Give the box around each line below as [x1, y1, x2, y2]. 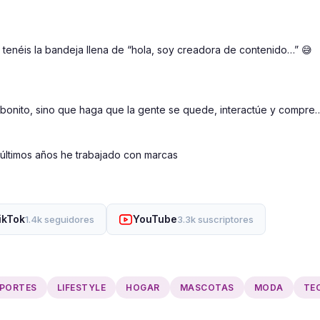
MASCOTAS [179, 282, 234, 294]
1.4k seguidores [25, 214, 94, 226]
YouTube [133, 213, 177, 226]
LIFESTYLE [56, 282, 106, 294]
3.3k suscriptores [177, 214, 254, 226]
